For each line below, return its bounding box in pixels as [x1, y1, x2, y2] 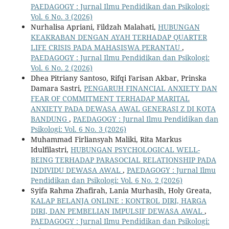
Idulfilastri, [30, 144, 71, 154]
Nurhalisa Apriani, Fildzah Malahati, [30, 21, 158, 32]
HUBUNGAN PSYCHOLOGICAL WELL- [70, 144, 200, 154]
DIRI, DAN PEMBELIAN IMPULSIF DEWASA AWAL [30, 205, 204, 216]
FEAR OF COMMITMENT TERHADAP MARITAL [30, 93, 190, 103]
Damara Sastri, [30, 83, 84, 93]
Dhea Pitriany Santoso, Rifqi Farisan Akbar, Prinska [30, 73, 207, 83]
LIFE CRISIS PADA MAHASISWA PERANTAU [30, 42, 182, 52]
